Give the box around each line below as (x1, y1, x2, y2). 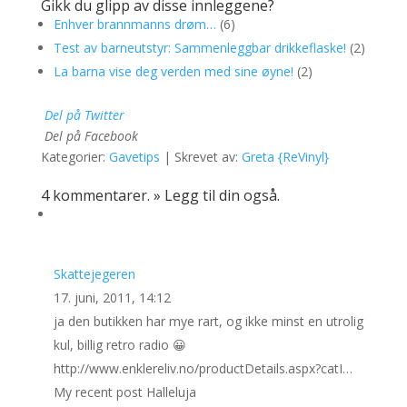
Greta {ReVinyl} (241, 148, 329, 165)
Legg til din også (164, 185, 277, 205)
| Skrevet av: (159, 148, 242, 165)
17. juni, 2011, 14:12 (53, 289, 171, 306)
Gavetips (108, 148, 160, 165)
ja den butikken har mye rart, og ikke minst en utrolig (53, 313, 363, 330)
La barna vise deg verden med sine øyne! (53, 63, 293, 80)
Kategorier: (40, 148, 109, 165)
